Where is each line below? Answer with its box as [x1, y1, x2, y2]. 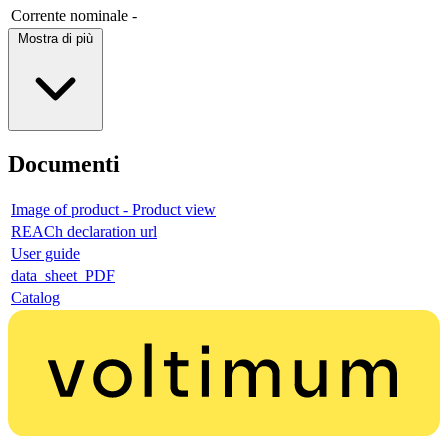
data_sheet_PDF [11, 266, 115, 284]
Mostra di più [18, 30, 93, 46]
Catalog [11, 288, 60, 306]
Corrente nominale [11, 6, 128, 24]
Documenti [8, 150, 120, 177]
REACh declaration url [11, 222, 157, 240]
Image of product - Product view [11, 200, 216, 218]
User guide [11, 244, 80, 262]
